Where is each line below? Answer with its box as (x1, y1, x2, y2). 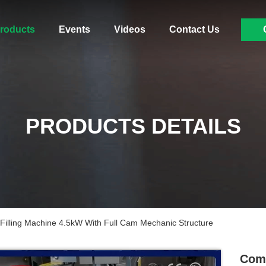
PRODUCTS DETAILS (25, 114, 241, 138)
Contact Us (169, 24, 220, 34)
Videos (113, 24, 145, 34)
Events (58, 24, 90, 34)
